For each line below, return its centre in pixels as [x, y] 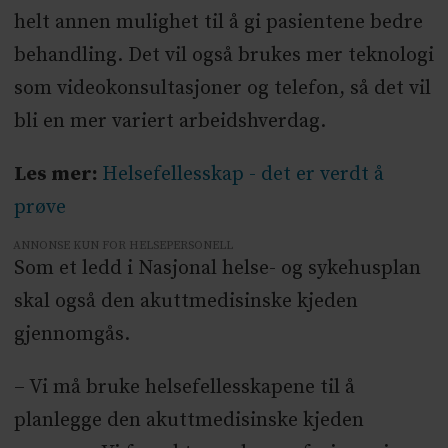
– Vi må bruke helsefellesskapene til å [184, 388]
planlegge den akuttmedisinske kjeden [188, 421]
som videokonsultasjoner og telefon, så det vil [222, 89]
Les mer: [57, 175]
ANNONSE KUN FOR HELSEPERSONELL [123, 246]
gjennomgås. [71, 335]
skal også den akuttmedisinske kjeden [185, 302]
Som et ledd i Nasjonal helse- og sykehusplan [217, 269]
